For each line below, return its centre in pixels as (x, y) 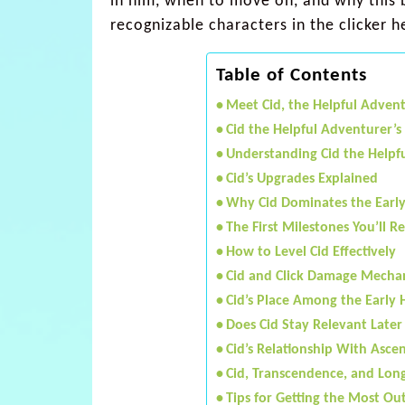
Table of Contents (291, 75)
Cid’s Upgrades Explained (301, 179)
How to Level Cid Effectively (311, 252)
